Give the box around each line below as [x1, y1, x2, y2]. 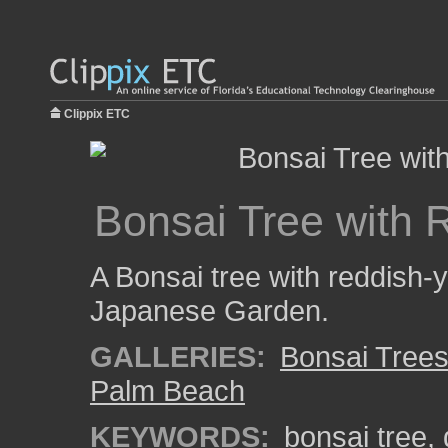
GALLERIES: [90, 340, 266, 373]
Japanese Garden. [90, 294, 329, 327]
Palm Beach [90, 374, 245, 407]
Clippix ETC [64, 107, 130, 121]
